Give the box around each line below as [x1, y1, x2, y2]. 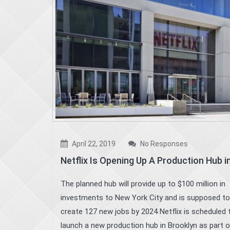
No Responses [139, 139, 188, 148]
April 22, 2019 [70, 139, 116, 148]
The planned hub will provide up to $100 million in [61, 179, 225, 188]
